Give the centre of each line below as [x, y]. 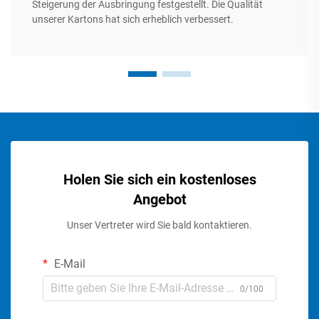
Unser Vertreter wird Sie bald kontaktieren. [159, 225]
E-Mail [68, 263]
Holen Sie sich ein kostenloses [159, 179]
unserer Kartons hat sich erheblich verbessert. [133, 19]
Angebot [159, 199]
